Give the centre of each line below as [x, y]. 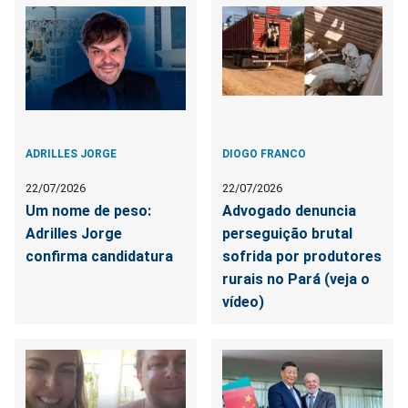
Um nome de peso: [88, 211]
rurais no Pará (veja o [296, 280]
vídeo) [244, 302]
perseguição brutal [288, 234]
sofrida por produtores [302, 257]
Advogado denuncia [290, 211]
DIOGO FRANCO [265, 154]
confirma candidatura [99, 257]
